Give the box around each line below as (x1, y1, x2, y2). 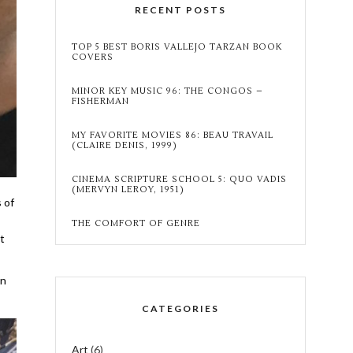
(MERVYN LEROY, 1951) (71, 183, 184, 195)
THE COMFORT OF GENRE (71, 217, 200, 229)
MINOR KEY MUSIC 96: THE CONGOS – (71, 84, 263, 97)
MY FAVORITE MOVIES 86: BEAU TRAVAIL (71, 128, 273, 141)
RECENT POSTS (134, 3, 226, 16)
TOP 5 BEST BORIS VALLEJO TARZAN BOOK (71, 40, 282, 53)
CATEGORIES (141, 302, 219, 314)
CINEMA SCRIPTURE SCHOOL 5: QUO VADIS (71, 173, 287, 185)
